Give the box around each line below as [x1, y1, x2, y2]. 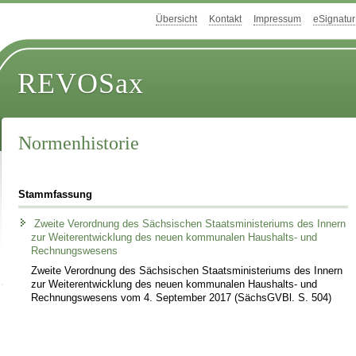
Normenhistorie [18, 133, 140, 154]
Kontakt [209, 14, 242, 25]
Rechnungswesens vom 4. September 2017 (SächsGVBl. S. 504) [31, 292, 332, 304]
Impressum [253, 14, 301, 25]
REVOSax [17, 68, 145, 100]
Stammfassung [18, 188, 93, 200]
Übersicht [156, 14, 197, 25]
